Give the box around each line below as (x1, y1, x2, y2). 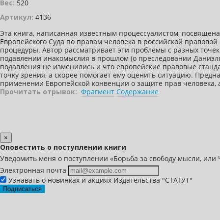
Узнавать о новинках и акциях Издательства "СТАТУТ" (6, 175, 192, 185)
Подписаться (3, 185, 42, 193)
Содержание (116, 87, 159, 97)
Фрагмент (81, 87, 114, 97)
